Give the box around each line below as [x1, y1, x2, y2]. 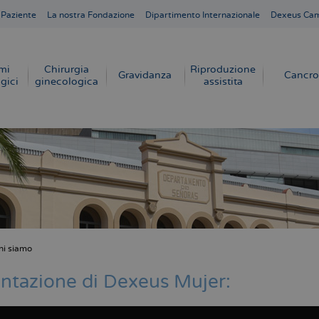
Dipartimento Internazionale [145, 10, 260, 21]
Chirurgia [43, 63, 89, 75]
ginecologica [34, 75, 98, 88]
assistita [203, 75, 243, 88]
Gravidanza [117, 69, 172, 81]
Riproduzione [190, 63, 256, 75]
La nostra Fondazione [47, 10, 135, 21]
